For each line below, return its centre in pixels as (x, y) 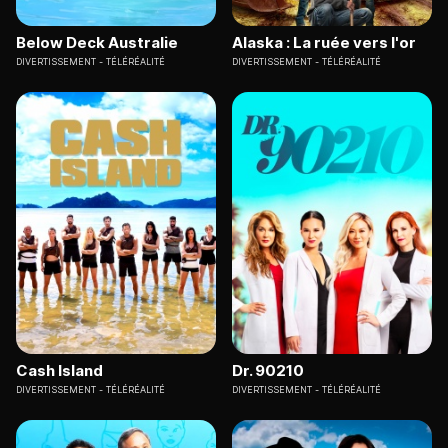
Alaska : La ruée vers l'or (324, 42)
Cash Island (59, 371)
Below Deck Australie (97, 42)
